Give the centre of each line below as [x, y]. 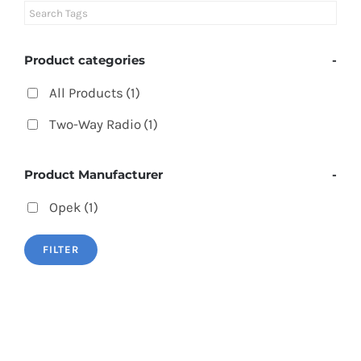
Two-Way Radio [95, 124]
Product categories [85, 60]
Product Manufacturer [93, 175]
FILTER [61, 250]
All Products [86, 92]
